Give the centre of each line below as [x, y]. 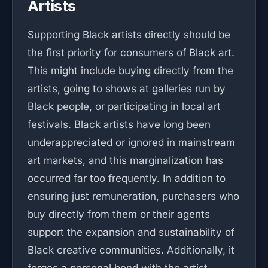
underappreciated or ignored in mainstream [131, 142]
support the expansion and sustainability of [131, 232]
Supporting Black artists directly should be [129, 35]
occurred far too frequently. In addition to [127, 178]
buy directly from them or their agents [119, 214]
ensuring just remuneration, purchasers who [133, 196]
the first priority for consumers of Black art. [131, 53]
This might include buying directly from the [130, 71]
